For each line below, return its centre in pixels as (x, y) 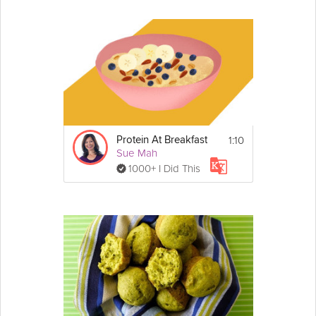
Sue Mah (136, 153)
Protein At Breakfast (162, 140)
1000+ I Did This (164, 168)
